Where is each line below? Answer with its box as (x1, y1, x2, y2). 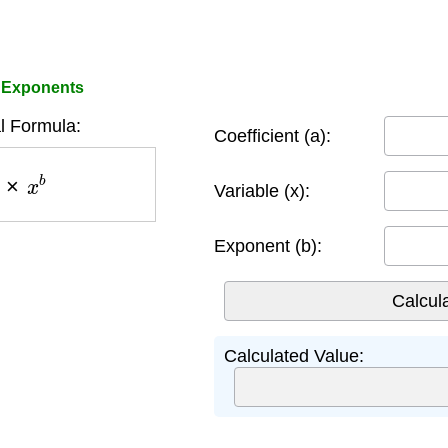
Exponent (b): (214, 235, 322, 256)
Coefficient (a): (214, 125, 331, 146)
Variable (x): (214, 180, 310, 201)
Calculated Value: (224, 346, 364, 366)
